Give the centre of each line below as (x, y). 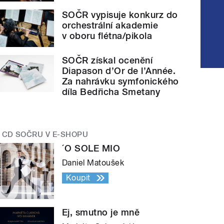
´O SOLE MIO (91, 148)
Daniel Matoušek (93, 163)
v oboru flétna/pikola (107, 36)
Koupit (78, 178)
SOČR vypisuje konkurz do (120, 15)
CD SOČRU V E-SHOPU (45, 134)
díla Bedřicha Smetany (111, 91)
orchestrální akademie (110, 25)
